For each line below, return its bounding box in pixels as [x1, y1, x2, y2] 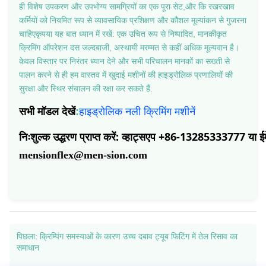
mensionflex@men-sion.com [19, 148, 147, 161]
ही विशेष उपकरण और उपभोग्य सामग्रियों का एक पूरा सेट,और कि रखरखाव [19, 1, 235, 11]
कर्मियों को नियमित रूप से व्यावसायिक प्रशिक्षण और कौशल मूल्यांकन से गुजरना [19, 15, 246, 25]
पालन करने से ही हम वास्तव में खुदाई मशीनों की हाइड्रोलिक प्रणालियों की [19, 69, 233, 80]
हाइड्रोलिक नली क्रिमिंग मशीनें [79, 103, 195, 118]
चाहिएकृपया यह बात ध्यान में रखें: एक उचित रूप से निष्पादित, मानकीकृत [19, 28, 227, 39]
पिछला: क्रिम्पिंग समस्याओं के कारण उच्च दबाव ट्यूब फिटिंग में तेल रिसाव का [17, 231, 237, 241]
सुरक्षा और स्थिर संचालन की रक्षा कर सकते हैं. [19, 83, 153, 93]
